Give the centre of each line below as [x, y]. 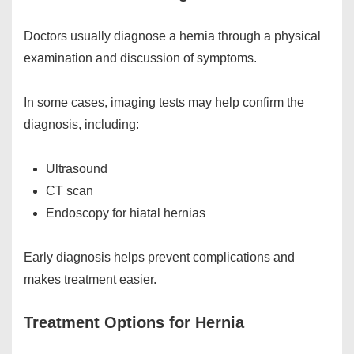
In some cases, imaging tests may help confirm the [164, 103]
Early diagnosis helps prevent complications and [159, 258]
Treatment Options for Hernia [134, 323]
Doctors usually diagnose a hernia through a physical [172, 36]
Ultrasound [77, 169]
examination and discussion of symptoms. [140, 58]
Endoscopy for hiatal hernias [126, 213]
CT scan [70, 191]
